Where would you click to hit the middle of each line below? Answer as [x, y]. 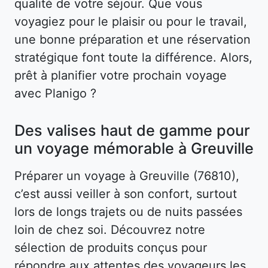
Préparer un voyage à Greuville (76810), [127, 176]
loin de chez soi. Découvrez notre [110, 229]
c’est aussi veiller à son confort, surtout [126, 194]
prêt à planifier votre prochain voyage [121, 75]
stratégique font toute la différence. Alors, [133, 57]
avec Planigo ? [55, 93]
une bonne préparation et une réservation [133, 39]
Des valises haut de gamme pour [132, 130]
